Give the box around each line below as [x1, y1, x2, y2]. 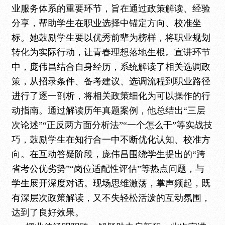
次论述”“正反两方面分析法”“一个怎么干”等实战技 [12, 120, 213, 130]
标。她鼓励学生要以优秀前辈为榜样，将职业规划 [12, 33, 211, 43]
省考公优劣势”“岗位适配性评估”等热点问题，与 [12, 164, 205, 174]
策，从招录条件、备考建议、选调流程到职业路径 [12, 76, 211, 86]
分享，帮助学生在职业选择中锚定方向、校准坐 [12, 18, 202, 28]
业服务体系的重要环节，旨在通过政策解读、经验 [12, 4, 211, 14]
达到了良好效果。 [12, 207, 84, 217]
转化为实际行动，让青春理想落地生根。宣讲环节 [12, 47, 211, 57]
